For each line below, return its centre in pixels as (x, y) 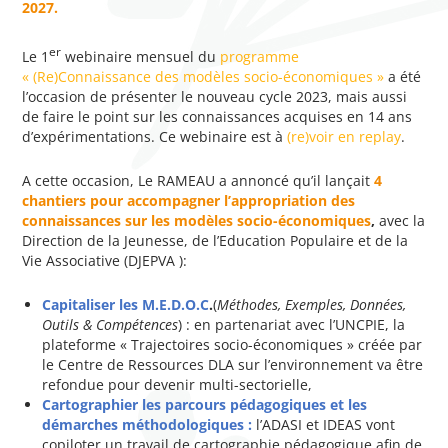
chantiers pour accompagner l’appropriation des (189, 200)
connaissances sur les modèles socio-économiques (197, 220)
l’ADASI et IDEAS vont (326, 424)
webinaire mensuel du (141, 56)
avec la (402, 220)
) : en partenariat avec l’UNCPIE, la (292, 324)
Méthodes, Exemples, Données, (312, 304)
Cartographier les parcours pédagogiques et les (205, 404)
